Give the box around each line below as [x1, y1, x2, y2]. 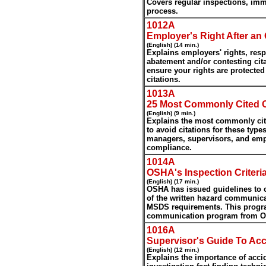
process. [147, 7, 178, 15]
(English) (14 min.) [147, 42, 199, 48]
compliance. [147, 143, 192, 152]
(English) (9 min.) [147, 110, 195, 116]
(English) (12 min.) [147, 246, 199, 253]
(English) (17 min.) [147, 178, 199, 185]
